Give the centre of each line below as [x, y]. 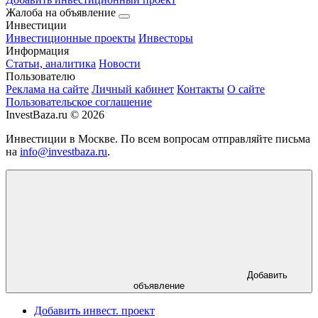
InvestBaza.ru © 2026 [55, 115]
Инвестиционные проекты [71, 38]
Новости [120, 64]
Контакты [201, 89]
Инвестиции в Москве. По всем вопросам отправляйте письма [158, 139]
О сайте [246, 89]
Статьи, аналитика [51, 64]
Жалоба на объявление [62, 13]
